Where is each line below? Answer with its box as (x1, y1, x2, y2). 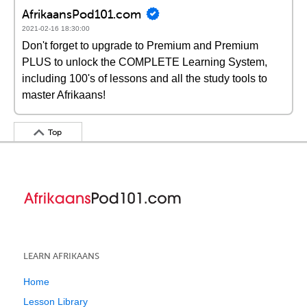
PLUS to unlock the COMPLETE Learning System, (22, 56, 267, 68)
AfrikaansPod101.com (22, 5, 141, 22)
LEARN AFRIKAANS (23, 251, 99, 261)
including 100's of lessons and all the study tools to (22, 73, 267, 84)
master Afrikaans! (22, 89, 106, 101)
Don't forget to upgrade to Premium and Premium (22, 40, 258, 51)
